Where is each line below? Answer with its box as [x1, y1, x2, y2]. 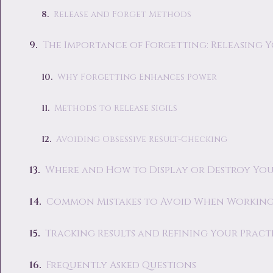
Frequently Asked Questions [46, 258, 196, 272]
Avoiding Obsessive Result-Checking [55, 133, 227, 145]
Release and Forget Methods [53, 8, 191, 20]
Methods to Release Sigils [54, 102, 177, 114]
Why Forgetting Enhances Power [57, 71, 217, 83]
